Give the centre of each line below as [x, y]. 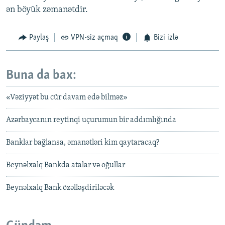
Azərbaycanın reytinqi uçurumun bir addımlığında [91, 120]
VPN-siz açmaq [94, 38]
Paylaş [39, 38]
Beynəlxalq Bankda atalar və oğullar [66, 165]
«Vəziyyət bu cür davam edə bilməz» [67, 98]
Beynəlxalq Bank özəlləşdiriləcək [60, 188]
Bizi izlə [166, 38]
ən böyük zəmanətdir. [47, 10]
